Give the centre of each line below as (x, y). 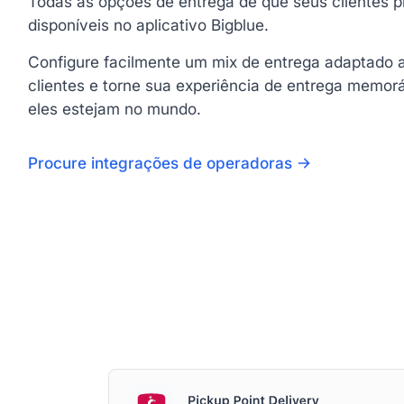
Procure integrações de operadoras (160, 163)
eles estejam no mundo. (114, 109)
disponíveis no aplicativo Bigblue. (148, 24)
